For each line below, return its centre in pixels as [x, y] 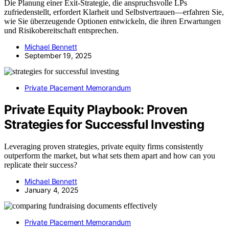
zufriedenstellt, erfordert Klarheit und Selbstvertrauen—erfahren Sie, [114, 12]
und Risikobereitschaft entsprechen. [61, 30]
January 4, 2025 [52, 190]
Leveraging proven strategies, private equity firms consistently [104, 146]
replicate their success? [41, 165]
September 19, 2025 [58, 55]
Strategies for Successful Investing [104, 124]
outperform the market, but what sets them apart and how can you [110, 155]
